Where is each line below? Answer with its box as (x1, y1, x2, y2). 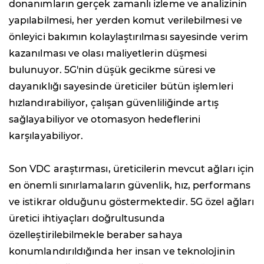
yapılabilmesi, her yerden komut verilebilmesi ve (9, 14, 242, 26)
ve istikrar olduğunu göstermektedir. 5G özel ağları (9, 196, 255, 207)
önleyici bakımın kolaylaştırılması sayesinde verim (9, 31, 248, 42)
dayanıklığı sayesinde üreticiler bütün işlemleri (9, 80, 233, 92)
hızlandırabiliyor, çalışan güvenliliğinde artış (9, 97, 219, 108)
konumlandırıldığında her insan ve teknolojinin (9, 245, 235, 257)
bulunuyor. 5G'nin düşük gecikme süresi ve (9, 64, 216, 75)
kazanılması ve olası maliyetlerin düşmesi (9, 47, 207, 59)
